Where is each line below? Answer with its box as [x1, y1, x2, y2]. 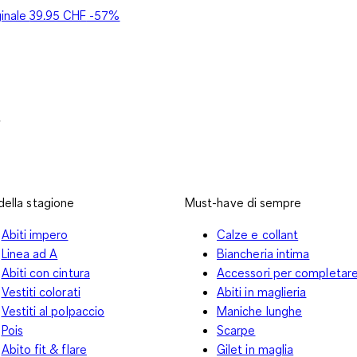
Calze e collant [217, 226, 299, 242]
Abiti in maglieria [217, 283, 307, 300]
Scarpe [217, 321, 256, 338]
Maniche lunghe [217, 302, 303, 319]
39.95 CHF [29, 6, 87, 23]
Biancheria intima [217, 245, 310, 261]
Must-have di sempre [185, 194, 302, 210]
